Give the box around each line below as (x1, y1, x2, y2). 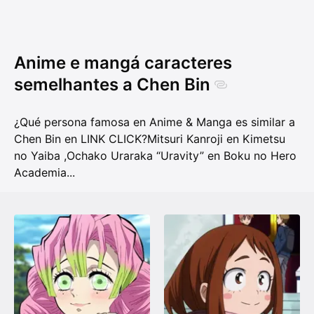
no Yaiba (14, 149, 60, 163)
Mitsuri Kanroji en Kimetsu (147, 132, 285, 146)
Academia (14, 165, 67, 180)
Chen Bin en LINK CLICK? (14, 132, 147, 146)
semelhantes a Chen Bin (14, 74, 210, 95)
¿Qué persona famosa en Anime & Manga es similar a (14, 115, 295, 130)
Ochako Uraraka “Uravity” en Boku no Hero (67, 149, 296, 163)
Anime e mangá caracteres (14, 53, 232, 74)
